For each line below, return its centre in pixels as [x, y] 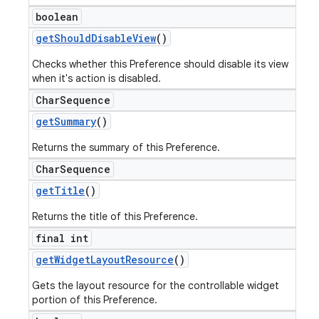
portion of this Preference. [95, 300]
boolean [57, 17]
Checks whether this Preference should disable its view [160, 64]
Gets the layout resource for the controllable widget [156, 286]
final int [62, 238]
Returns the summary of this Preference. [126, 147]
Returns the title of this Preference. [115, 216]
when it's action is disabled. [96, 78]
